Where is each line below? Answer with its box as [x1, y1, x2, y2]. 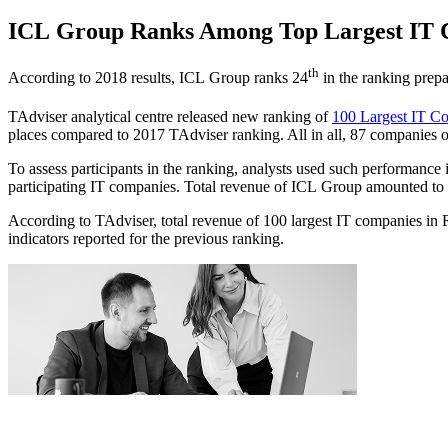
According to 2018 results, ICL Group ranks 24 [8, 69, 308, 87]
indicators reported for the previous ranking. [8, 229, 284, 247]
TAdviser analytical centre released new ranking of [8, 107, 332, 125]
